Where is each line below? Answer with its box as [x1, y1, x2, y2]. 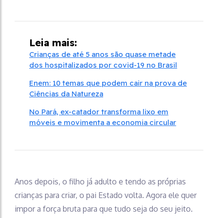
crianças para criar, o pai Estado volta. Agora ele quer [15, 190, 197, 200]
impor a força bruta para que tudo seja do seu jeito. [15, 203, 193, 214]
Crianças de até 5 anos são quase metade [29, 49, 176, 59]
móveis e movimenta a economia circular [29, 117, 176, 127]
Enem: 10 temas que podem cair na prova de [29, 78, 187, 88]
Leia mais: [29, 36, 77, 49]
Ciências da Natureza [29, 89, 103, 98]
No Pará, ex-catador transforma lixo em [29, 107, 168, 116]
